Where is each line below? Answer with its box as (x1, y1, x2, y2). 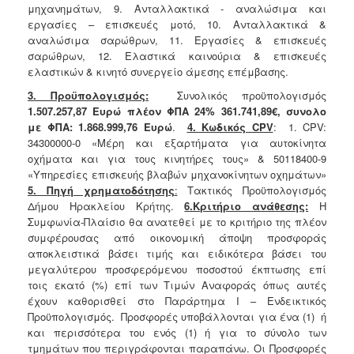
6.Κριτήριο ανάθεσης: (184, 198, 309, 213)
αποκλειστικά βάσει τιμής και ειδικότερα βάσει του (28, 245, 326, 261)
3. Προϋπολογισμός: (28, 87, 149, 103)
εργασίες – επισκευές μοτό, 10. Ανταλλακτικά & (28, 16, 326, 32)
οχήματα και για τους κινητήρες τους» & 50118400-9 (28, 150, 326, 166)
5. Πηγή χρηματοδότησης (28, 182, 175, 198)
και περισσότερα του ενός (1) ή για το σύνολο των (28, 324, 326, 340)
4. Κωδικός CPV (186, 119, 273, 134)
